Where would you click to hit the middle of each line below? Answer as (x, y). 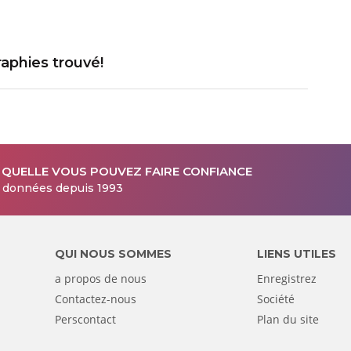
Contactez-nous (96, 299)
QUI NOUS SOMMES (114, 253)
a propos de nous (101, 278)
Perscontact (86, 319)
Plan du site (288, 319)
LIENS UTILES (297, 253)
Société (276, 299)
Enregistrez (287, 278)
